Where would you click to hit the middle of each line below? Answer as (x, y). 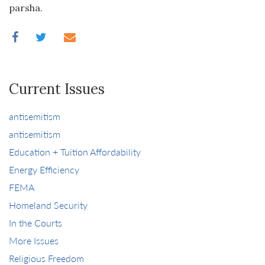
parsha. (26, 8)
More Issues (34, 240)
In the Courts (35, 223)
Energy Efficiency (44, 169)
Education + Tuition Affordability (75, 152)
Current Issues (57, 89)
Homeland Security (48, 205)
